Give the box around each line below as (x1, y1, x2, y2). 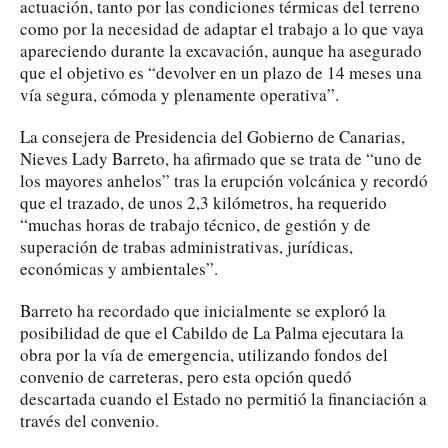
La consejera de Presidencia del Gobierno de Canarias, (20, 124, 405, 148)
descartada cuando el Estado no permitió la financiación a (20, 386, 427, 410)
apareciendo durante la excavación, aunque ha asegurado (20, 38, 422, 62)
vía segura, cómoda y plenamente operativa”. (20, 82, 339, 106)
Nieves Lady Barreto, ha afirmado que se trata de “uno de (20, 146, 422, 170)
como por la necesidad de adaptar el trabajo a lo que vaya (20, 16, 424, 40)
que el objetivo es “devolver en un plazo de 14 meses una (20, 60, 422, 84)
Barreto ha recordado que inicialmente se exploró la (20, 298, 386, 322)
